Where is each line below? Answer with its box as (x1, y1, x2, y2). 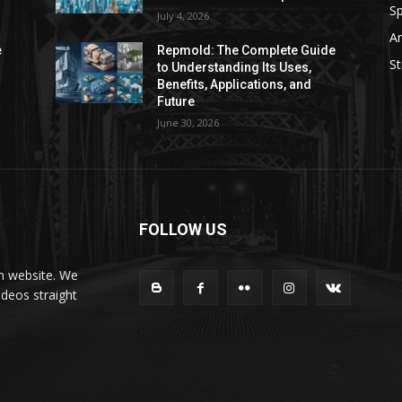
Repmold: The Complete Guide (157, 43, 336, 57)
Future (157, 94, 196, 109)
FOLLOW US (139, 220, 227, 239)
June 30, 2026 (157, 116, 220, 129)
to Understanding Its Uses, (157, 60, 312, 74)
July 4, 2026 (157, 9, 210, 22)
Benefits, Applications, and (157, 77, 312, 92)
